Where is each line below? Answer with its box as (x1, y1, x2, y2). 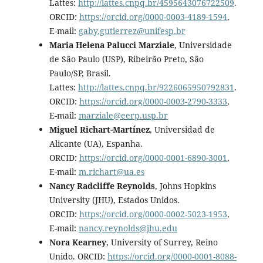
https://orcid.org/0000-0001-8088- (107, 250, 237, 262)
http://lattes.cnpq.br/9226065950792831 (77, 81, 234, 93)
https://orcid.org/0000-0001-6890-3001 (79, 151, 227, 163)
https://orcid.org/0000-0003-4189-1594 (79, 11, 227, 22)
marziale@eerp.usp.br (78, 109, 168, 121)
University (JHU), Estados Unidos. (49, 194, 180, 205)
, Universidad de (149, 123, 215, 135)
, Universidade (174, 39, 232, 50)
